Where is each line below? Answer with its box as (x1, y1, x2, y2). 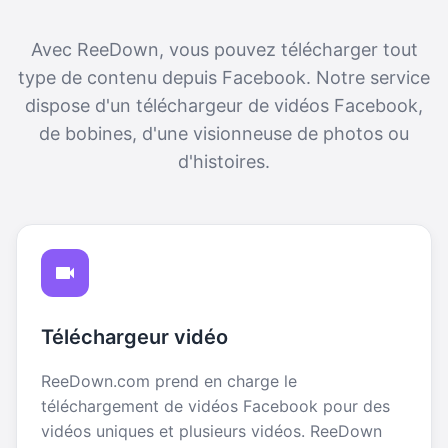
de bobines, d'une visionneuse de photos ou (39, 122, 409, 144)
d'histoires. (178, 150, 270, 172)
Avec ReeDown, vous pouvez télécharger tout (30, 38, 418, 60)
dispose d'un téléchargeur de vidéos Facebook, (25, 94, 423, 116)
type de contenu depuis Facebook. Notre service (18, 66, 430, 88)
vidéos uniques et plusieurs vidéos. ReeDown (41, 420, 382, 441)
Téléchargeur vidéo (41, 324, 228, 349)
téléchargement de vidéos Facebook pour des (41, 395, 390, 416)
